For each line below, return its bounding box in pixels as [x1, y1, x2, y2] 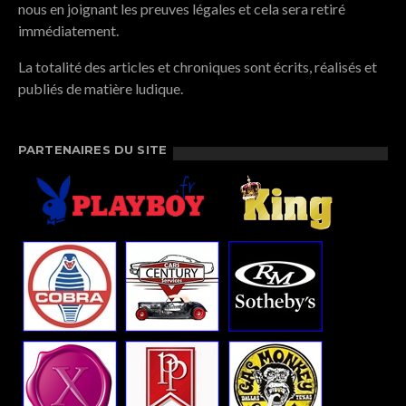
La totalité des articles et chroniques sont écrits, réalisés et [18, 58, 377, 76]
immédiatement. [18, 22, 119, 40]
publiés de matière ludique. [18, 80, 183, 98]
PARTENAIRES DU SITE [18, 142, 168, 158]
